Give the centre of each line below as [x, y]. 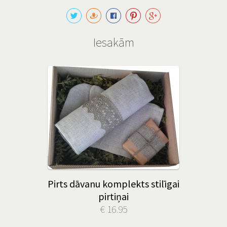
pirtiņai [113, 196]
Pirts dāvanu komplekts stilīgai [113, 184]
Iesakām [113, 42]
